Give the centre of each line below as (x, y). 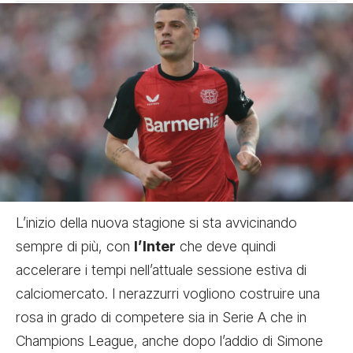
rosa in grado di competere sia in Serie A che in (161, 317)
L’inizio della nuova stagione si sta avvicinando (156, 223)
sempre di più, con (75, 246)
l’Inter (155, 246)
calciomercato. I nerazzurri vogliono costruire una (168, 294)
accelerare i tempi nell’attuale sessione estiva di (161, 270)
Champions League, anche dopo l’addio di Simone (169, 341)
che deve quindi (226, 246)
